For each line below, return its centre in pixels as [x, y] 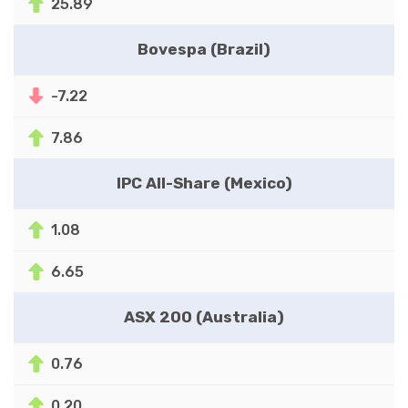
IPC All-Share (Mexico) [204, 183]
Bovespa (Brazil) [204, 49]
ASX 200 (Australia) [204, 316]
